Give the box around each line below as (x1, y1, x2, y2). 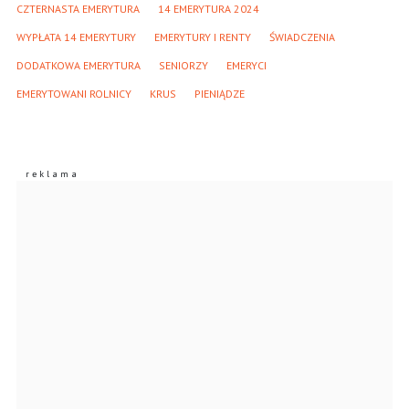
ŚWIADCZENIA (269, 29, 335, 44)
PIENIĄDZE (194, 86, 245, 100)
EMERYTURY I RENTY (154, 29, 251, 44)
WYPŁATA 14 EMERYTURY (16, 29, 136, 44)
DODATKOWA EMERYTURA (16, 58, 141, 72)
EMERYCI (226, 58, 267, 72)
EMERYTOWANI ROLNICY (16, 86, 131, 100)
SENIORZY (159, 58, 208, 72)
